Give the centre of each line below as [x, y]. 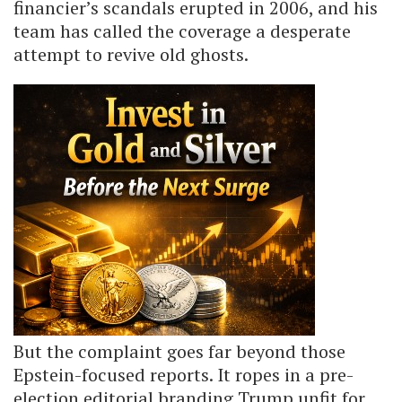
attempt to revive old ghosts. [131, 54]
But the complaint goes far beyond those [179, 351]
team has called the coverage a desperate [182, 31]
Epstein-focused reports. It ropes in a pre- [184, 374]
